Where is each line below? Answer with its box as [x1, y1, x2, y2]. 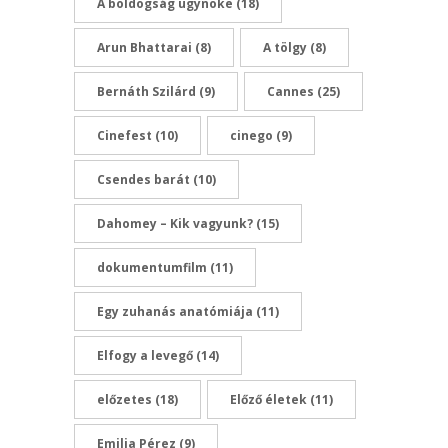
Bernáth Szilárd [97, 82, 196, 100]
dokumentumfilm [97, 258, 207, 276]
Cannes [267, 82, 314, 100]
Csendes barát [97, 170, 190, 188]
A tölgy [263, 38, 307, 56]
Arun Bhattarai [97, 38, 192, 56]
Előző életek [230, 390, 307, 408]
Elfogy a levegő [97, 346, 193, 364]
